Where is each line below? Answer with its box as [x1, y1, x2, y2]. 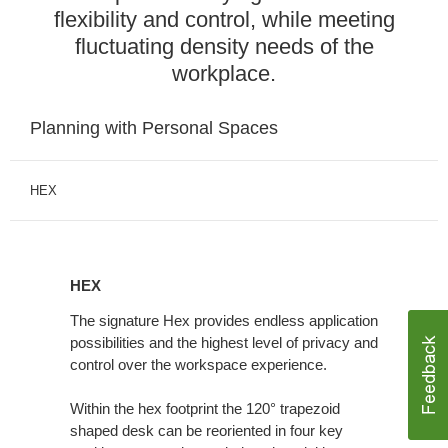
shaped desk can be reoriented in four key [70, 422, 343, 440]
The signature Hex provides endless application [70, 312, 378, 330]
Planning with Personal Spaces [30, 118, 278, 139]
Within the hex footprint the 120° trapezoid [70, 400, 340, 418]
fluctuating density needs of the [74, 34, 374, 60]
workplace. [172, 61, 276, 87]
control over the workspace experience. [70, 356, 327, 374]
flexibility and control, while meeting [53, 7, 395, 33]
